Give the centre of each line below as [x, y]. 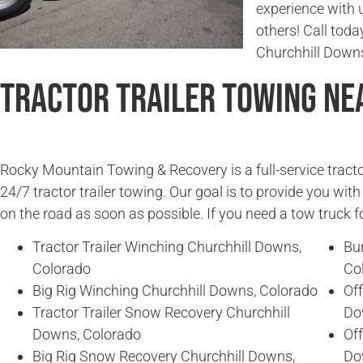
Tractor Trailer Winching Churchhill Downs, [167, 247]
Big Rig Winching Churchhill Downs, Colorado [175, 291]
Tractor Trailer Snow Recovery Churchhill [161, 313]
